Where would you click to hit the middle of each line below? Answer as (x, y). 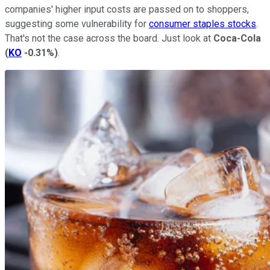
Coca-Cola (237, 38)
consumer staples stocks (202, 24)
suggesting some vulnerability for (77, 24)
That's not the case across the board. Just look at (109, 38)
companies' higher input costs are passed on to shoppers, (127, 9)
